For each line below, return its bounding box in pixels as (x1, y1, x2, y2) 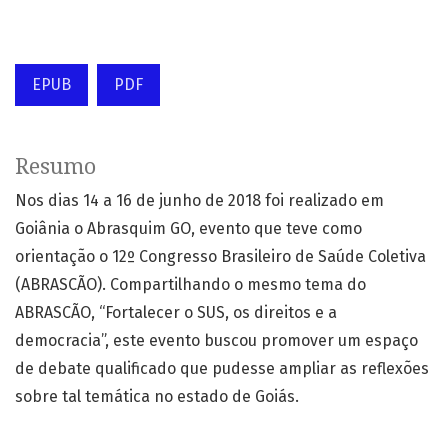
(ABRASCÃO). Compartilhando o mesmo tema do (15, 275, 366, 295)
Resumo (15, 154, 96, 180)
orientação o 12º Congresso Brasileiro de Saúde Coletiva (15, 247, 426, 267)
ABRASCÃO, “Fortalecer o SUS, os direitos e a (15, 303, 337, 323)
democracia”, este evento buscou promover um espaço (15, 331, 418, 351)
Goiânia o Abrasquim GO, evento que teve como (15, 219, 362, 239)
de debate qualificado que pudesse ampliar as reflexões (15, 359, 429, 379)
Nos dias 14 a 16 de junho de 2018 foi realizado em (15, 191, 384, 211)
